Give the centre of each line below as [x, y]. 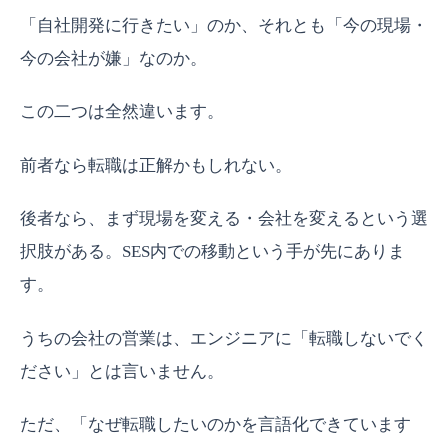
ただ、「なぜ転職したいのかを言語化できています [215, 424]
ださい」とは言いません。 [122, 371]
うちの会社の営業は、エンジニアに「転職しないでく [224, 338]
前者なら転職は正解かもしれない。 [156, 165]
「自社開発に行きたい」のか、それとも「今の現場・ [224, 26]
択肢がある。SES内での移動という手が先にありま [212, 252]
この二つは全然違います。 [122, 112]
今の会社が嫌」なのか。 [113, 59]
